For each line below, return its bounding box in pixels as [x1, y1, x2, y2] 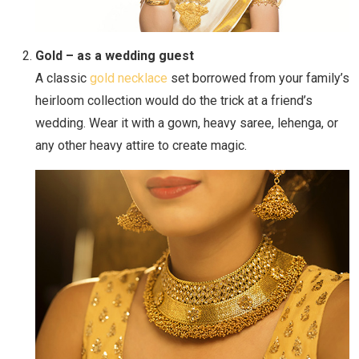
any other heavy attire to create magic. [35, 138, 247, 154]
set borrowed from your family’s [167, 71, 349, 87]
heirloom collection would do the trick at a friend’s [35, 93, 313, 109]
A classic [35, 71, 90, 87]
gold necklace [90, 71, 167, 87]
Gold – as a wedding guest [35, 48, 194, 64]
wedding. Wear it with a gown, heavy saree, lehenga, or [35, 115, 338, 131]
